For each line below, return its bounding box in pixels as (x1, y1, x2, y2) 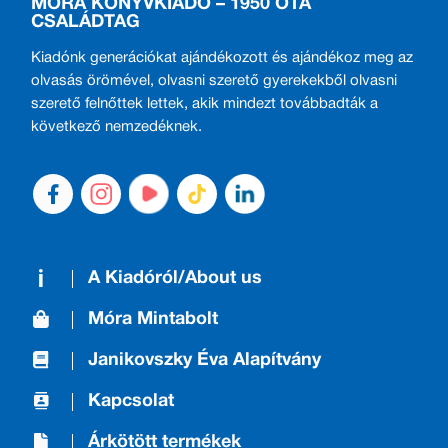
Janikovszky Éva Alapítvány (88, 351, 322, 369)
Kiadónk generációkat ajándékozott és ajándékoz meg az (31, 51, 414, 66)
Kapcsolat (88, 392, 175, 410)
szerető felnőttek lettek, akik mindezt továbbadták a (31, 97, 379, 112)
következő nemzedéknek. (31, 120, 203, 135)
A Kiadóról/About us (88, 269, 263, 287)
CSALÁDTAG (31, 14, 141, 32)
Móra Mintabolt (88, 310, 219, 328)
